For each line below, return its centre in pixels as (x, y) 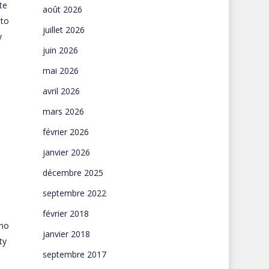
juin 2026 (60, 50)
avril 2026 (61, 91)
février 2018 (65, 213)
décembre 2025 (73, 173)
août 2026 (62, 9)
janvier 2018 (66, 234)
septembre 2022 (74, 193)
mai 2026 (60, 71)
